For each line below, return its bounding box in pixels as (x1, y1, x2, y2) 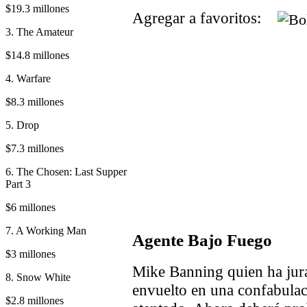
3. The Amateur (5, 25, 73, 38)
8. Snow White (5, 271, 71, 283)
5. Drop (5, 119, 39, 131)
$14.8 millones (5, 49, 69, 61)
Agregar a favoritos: (132, 9, 278, 27)
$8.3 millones (5, 95, 64, 108)
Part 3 (5, 177, 31, 190)
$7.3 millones (5, 142, 64, 154)
